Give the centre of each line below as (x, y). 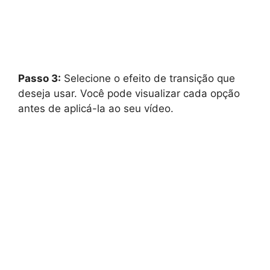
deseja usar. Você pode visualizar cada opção (129, 93)
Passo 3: (39, 78)
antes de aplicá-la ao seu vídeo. (96, 108)
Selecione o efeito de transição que (148, 78)
